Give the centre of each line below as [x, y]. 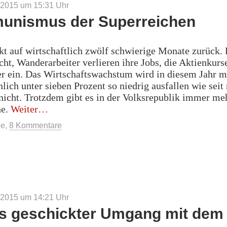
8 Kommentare [35, 125]
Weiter [24, 109]
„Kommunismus [71, 108]
